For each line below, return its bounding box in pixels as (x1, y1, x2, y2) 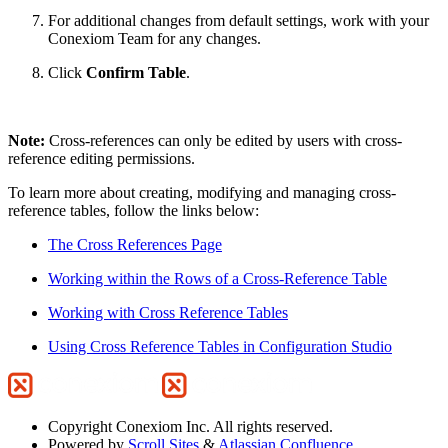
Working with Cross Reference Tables (48, 303, 288, 321)
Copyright (48, 417, 112, 435)
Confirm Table (86, 63, 186, 81)
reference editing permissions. (8, 149, 195, 167)
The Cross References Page (48, 235, 222, 253)
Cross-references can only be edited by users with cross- (49, 131, 402, 149)
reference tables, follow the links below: (8, 201, 259, 219)
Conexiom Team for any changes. (48, 29, 261, 47)
